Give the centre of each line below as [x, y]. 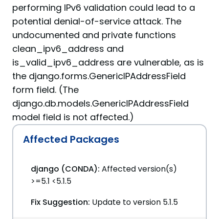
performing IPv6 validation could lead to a [104, 8]
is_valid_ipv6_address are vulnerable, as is [108, 62]
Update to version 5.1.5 [135, 202]
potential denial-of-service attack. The [97, 21]
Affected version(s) [139, 169]
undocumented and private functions [94, 35]
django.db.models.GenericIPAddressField [100, 103]
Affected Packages [71, 139]
